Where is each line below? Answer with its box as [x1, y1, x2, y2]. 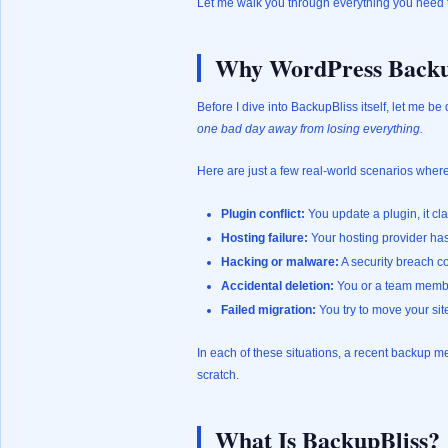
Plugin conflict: [221, 207, 305, 221]
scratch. [197, 368, 239, 382]
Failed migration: [221, 303, 316, 317]
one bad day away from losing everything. [197, 122, 423, 136]
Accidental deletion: [221, 279, 334, 293]
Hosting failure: [221, 231, 308, 245]
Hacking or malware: [221, 255, 339, 269]
